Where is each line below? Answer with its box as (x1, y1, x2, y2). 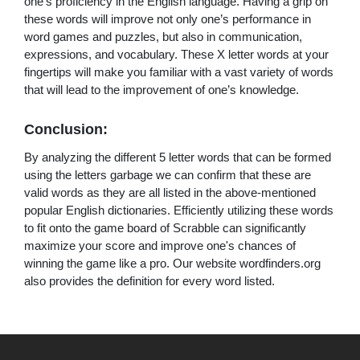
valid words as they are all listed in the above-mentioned (24, 185, 316, 199)
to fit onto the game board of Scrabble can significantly (24, 220, 306, 235)
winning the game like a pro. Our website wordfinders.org (24, 256, 321, 270)
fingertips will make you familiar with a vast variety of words (24, 64, 333, 79)
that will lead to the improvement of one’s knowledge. (24, 82, 299, 96)
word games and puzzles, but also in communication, (24, 29, 302, 43)
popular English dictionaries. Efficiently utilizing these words (24, 202, 333, 217)
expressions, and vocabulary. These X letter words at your (24, 47, 329, 61)
